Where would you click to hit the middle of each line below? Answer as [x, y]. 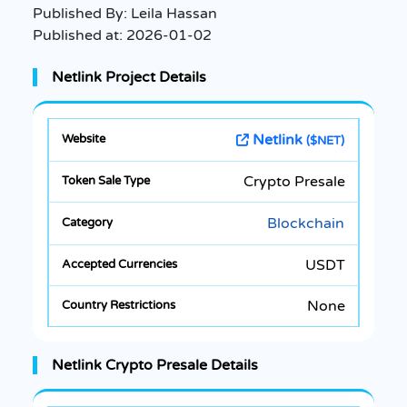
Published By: [82, 13]
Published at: [79, 35]
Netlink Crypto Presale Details [155, 365]
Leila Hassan [174, 13]
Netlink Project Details [129, 77]
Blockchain [306, 223]
